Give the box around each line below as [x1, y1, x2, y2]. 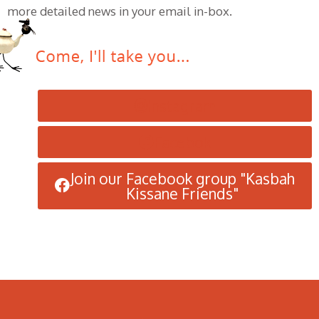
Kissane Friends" [126, 183, 239, 203]
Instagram [147, 95, 216, 115]
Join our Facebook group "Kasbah [70, 168, 295, 188]
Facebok [154, 132, 211, 152]
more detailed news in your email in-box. [7, 4, 232, 19]
